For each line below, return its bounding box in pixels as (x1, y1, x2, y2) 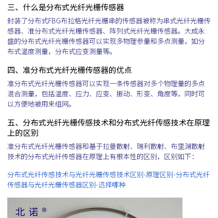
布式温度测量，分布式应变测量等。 (7, 46, 116, 56)
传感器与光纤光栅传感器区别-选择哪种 (7, 180, 126, 189)
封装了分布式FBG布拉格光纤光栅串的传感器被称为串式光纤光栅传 (7, 16, 211, 25)
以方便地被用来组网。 (7, 99, 75, 109)
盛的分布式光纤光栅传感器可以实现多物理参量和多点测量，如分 (7, 36, 205, 46)
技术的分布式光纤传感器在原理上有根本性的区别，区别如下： (7, 151, 198, 161)
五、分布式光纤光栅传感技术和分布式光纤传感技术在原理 (7, 116, 210, 128)
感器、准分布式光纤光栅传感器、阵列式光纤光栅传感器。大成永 (7, 26, 205, 36)
